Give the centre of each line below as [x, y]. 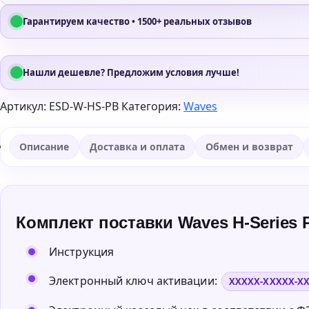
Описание [44, 147]
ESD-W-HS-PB [84, 107]
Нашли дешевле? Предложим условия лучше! [131, 73]
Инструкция [81, 252]
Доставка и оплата [137, 147]
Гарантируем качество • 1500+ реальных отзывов [137, 22]
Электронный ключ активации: [134, 281]
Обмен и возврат [249, 147]
